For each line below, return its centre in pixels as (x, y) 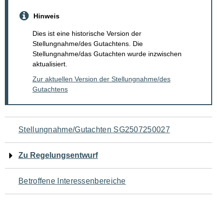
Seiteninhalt (44, 188)
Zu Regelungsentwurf (58, 155)
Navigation (40, 127)
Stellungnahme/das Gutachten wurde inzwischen (107, 54)
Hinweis (46, 16)
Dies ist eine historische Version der (87, 34)
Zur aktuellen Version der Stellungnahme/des (101, 79)
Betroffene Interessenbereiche (72, 181)
